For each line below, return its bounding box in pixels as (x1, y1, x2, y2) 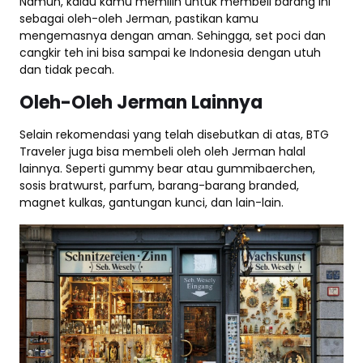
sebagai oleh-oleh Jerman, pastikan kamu (19, 10, 258, 27)
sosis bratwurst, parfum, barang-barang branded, (19, 177, 299, 194)
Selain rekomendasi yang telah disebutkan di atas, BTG (19, 126, 329, 143)
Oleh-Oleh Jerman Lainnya (19, 89, 263, 115)
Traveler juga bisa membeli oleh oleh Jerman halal (19, 143, 305, 160)
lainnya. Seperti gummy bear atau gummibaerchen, (19, 160, 315, 177)
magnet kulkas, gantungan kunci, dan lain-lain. (19, 194, 284, 211)
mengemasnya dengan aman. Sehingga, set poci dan (19, 27, 326, 44)
